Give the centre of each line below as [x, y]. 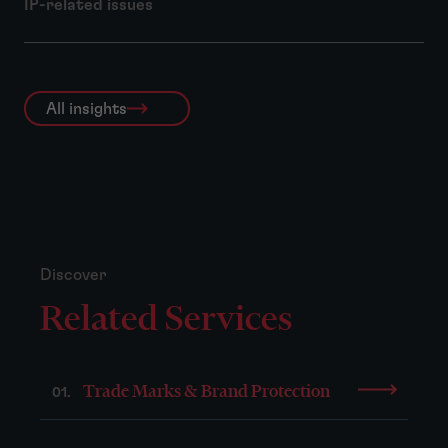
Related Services [166, 318]
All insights [86, 108]
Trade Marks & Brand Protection [206, 391]
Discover [73, 275]
